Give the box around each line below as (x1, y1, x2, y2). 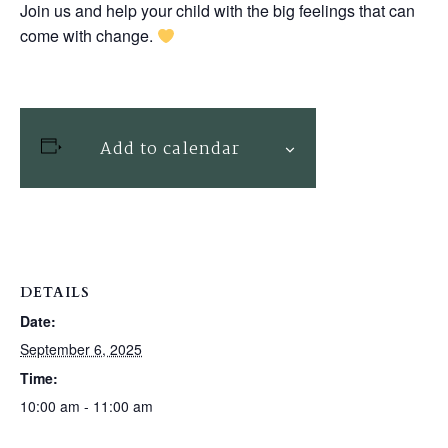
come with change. (20, 24, 157, 47)
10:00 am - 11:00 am (20, 396, 153, 416)
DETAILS (20, 283, 90, 302)
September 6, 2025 (20, 339, 142, 359)
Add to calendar (99, 136, 240, 163)
